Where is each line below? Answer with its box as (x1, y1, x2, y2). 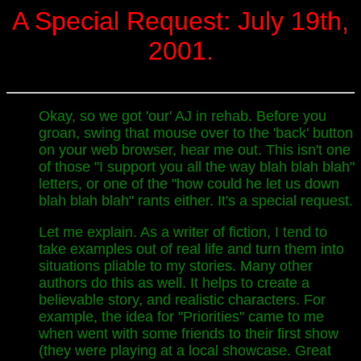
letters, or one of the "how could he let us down (39, 176, 339, 192)
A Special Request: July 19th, (12, 6, 349, 35)
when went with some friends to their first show (39, 326, 338, 342)
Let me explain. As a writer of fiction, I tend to (39, 224, 327, 240)
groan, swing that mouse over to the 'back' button (39, 125, 353, 141)
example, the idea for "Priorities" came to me (39, 309, 324, 325)
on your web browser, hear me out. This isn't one (39, 142, 351, 158)
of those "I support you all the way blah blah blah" (39, 159, 355, 175)
